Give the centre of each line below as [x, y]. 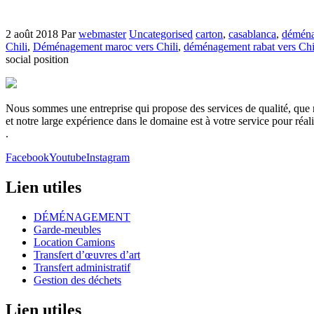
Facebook [27, 157]
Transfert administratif [82, 267]
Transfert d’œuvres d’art [87, 254]
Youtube [68, 157]
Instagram [108, 157]
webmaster [102, 34]
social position [37, 59]
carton [209, 34]
